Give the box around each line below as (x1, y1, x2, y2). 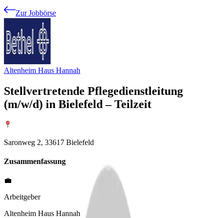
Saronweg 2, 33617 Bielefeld (4, 138, 94, 146)
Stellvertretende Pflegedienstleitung (4, 84, 183, 97)
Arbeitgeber (4, 193, 40, 201)
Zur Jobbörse (16, 9, 56, 17)
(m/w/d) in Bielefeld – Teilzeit (4, 97, 151, 110)
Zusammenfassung (4, 157, 66, 166)
